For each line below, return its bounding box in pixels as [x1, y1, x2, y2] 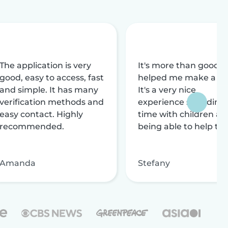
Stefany [138, 158, 170, 168]
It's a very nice [138, 84, 196, 95]
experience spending [138, 97, 225, 107]
